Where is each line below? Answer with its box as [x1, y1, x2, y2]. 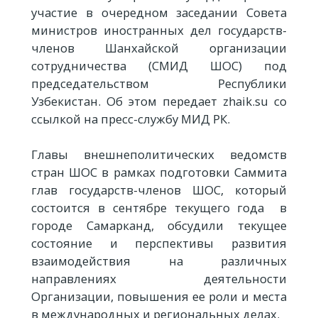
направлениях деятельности [31, 270, 287, 287]
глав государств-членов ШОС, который [31, 181, 287, 198]
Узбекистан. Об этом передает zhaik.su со [31, 92, 287, 109]
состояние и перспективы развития [31, 234, 287, 251]
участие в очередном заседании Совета [31, 4, 287, 21]
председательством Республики [31, 75, 287, 92]
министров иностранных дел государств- [31, 21, 287, 38]
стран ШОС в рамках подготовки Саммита [31, 163, 287, 180]
